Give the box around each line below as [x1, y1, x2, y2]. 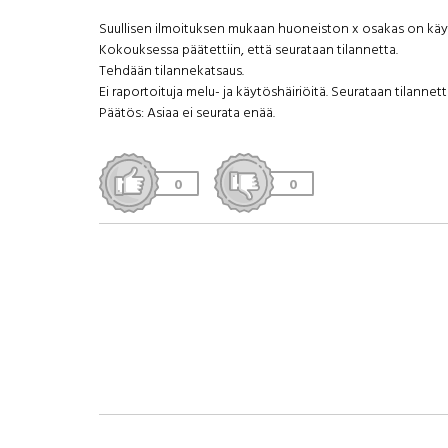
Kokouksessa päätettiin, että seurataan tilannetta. [98, 38, 398, 60]
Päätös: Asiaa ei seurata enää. [98, 101, 275, 123]
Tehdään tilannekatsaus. [98, 59, 244, 81]
